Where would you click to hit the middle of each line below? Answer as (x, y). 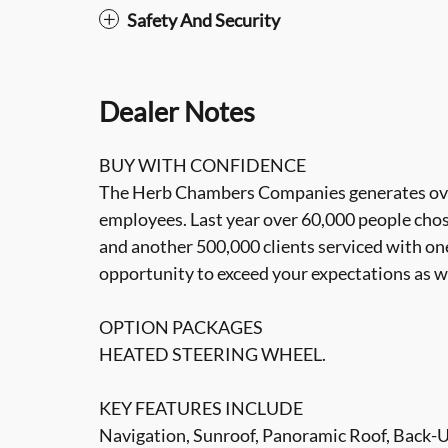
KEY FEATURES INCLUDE (201, 407)
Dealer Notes (177, 111)
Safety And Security (203, 19)
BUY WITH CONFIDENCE (202, 164)
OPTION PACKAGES (181, 326)
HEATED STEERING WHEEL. (212, 353)
